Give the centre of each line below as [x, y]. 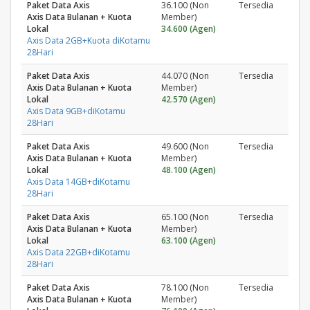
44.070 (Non [185, 76]
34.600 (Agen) [189, 29]
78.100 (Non [185, 288]
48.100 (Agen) [189, 170]
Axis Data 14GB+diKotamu [79, 182]
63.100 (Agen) [189, 240]
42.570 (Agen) [189, 99]
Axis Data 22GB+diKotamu [79, 252]
